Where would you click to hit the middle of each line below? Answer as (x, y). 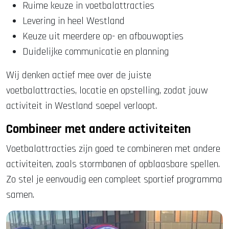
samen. (20, 195)
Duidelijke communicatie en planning (96, 52)
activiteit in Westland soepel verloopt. (82, 106)
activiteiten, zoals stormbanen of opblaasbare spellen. (113, 164)
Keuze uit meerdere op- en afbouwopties (103, 37)
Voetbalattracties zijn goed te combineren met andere (113, 149)
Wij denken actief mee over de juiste (79, 75)
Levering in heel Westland (74, 21)
